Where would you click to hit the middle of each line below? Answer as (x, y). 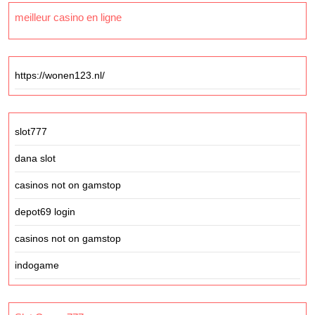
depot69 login (45, 212)
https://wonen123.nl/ (60, 75)
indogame (37, 265)
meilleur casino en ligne (68, 17)
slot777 (31, 131)
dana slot (35, 158)
